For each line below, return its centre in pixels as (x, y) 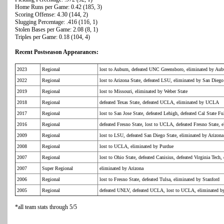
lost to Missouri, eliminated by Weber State (143, 91)
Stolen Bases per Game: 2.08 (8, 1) (56, 30)
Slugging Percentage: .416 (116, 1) (56, 22)
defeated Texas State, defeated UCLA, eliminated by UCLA (159, 102)
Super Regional (57, 168)
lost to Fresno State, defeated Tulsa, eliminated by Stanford (159, 179)
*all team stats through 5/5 (46, 207)
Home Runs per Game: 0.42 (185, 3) (58, 7)
